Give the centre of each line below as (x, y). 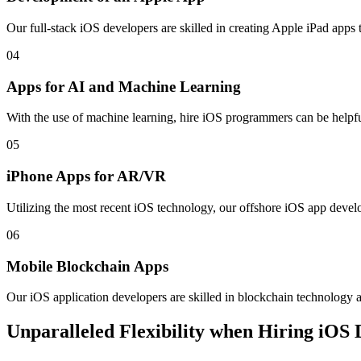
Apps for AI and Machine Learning (124, 86)
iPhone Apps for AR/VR (86, 176)
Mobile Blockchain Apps (87, 266)
